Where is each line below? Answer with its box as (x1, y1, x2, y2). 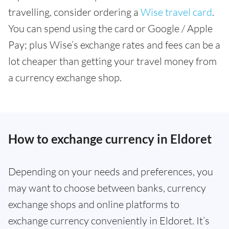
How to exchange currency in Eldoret (8, 131, 212, 146)
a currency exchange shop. (8, 71, 122, 84)
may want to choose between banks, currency (8, 181, 206, 194)
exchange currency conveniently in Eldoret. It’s (8, 214, 210, 227)
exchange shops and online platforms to (8, 198, 179, 211)
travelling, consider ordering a (8, 6, 141, 18)
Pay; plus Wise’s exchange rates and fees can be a (8, 38, 220, 51)
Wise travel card (141, 6, 212, 18)
